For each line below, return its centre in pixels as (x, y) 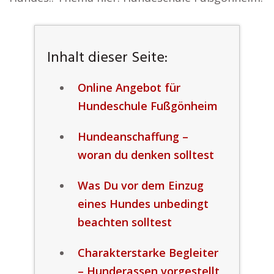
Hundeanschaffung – (133, 136)
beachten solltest (124, 222)
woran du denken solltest (146, 155)
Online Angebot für (129, 87)
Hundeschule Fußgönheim (147, 106)
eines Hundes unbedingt (143, 204)
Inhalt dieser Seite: (107, 58)
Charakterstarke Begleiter (148, 253)
